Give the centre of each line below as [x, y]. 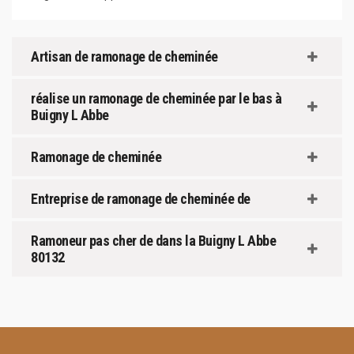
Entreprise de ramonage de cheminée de [141, 199]
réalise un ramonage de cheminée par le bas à [156, 98]
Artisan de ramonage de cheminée [124, 56]
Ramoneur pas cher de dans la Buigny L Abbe [153, 241]
